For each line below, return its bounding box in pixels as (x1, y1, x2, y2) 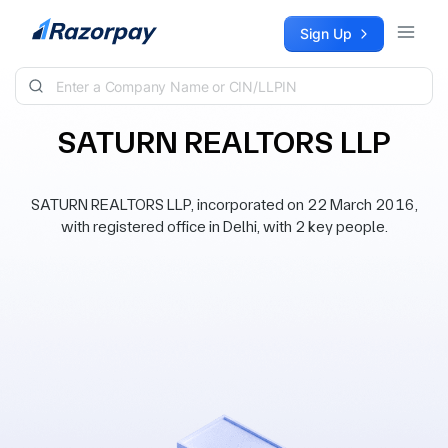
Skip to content (16, 17, 116, 34)
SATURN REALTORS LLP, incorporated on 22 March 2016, (30, 195, 418, 214)
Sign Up (300, 25, 352, 42)
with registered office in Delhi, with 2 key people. (60, 217, 388, 236)
